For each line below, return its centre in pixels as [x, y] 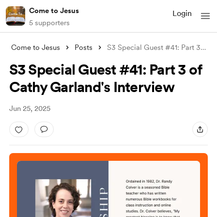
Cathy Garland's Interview [92, 87]
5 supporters [49, 23]
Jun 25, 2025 [30, 108]
